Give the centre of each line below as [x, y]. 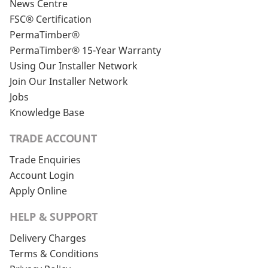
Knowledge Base [47, 112]
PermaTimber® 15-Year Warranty [85, 50]
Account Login [42, 175]
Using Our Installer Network [74, 66]
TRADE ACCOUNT [53, 138]
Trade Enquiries [45, 160]
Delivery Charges [48, 238]
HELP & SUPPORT [54, 217]
